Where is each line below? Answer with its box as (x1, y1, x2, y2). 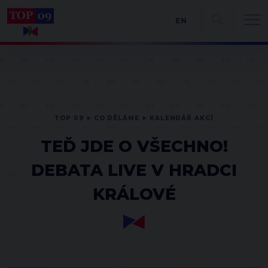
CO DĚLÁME (93, 114, 139, 122)
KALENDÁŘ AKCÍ (149, 114, 214, 122)
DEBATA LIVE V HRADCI (31, 160, 237, 180)
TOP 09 (54, 114, 84, 122)
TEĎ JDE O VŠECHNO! (40, 136, 228, 156)
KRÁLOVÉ (92, 184, 176, 204)
